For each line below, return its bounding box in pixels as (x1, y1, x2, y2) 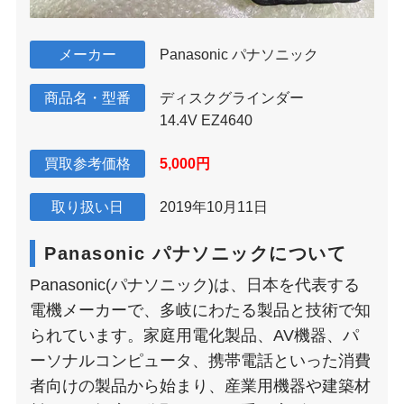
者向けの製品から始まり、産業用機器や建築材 (30, 377, 371, 396)
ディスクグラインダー (160, 89, 304, 106)
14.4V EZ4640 (160, 112, 252, 128)
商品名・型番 (44, 89, 131, 106)
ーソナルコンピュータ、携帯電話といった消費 (30, 352, 371, 371)
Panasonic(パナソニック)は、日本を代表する (30, 276, 360, 295)
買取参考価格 (44, 156, 131, 172)
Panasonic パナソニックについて (44, 243, 346, 264)
